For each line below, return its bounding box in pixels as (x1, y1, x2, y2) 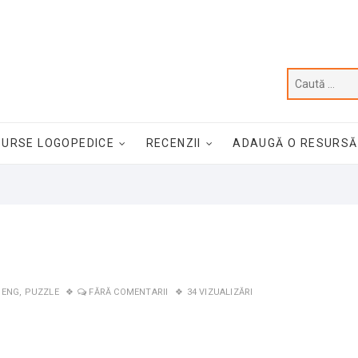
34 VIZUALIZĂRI (186, 287, 253, 297)
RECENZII (145, 137, 201, 149)
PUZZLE (24, 287, 59, 297)
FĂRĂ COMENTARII (89, 287, 169, 297)
